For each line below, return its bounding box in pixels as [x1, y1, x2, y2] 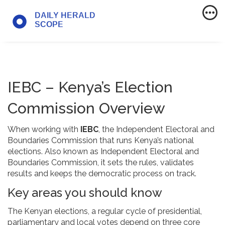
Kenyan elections [24, 206, 88, 216]
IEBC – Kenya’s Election [8, 78, 173, 96]
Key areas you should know [8, 185, 162, 200]
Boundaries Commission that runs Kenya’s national [8, 136, 194, 146]
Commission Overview [8, 99, 165, 118]
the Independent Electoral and [102, 125, 214, 135]
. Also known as [41, 147, 100, 157]
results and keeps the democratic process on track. [8, 169, 196, 179]
